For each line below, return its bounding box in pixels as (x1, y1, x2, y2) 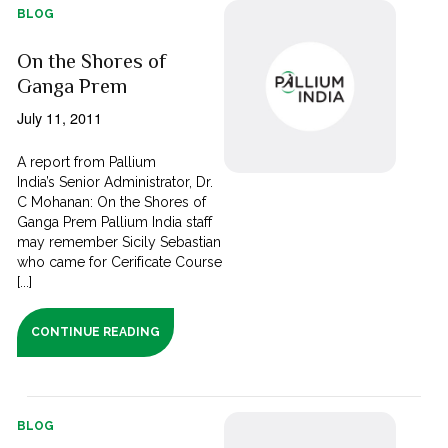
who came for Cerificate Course (17, 254, 223, 271)
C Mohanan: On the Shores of (17, 194, 207, 211)
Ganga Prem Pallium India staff (17, 214, 213, 231)
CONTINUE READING (31, 325, 161, 340)
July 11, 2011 (17, 107, 103, 129)
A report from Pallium (17, 154, 157, 171)
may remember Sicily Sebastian (17, 234, 222, 251)
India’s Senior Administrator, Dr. (17, 174, 214, 191)
